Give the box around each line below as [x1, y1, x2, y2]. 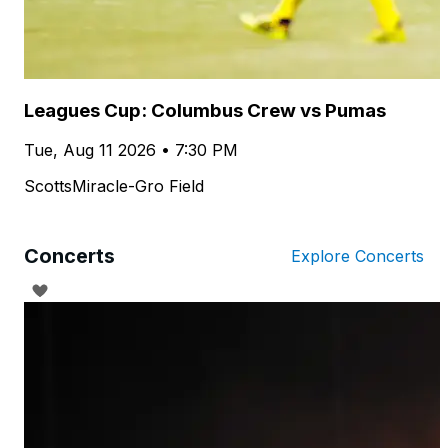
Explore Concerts [291, 246, 424, 267]
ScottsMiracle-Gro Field [24, 176, 204, 197]
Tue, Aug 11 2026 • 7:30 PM [24, 140, 238, 161]
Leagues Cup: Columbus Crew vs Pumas [24, 99, 386, 123]
